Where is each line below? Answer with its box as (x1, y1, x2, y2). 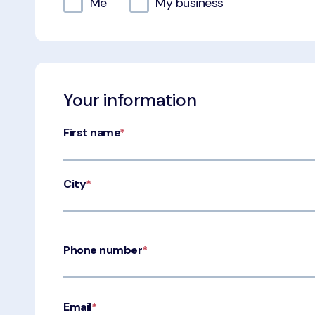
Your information (63, 89, 197, 112)
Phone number (63, 243, 143, 257)
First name (63, 125, 120, 140)
